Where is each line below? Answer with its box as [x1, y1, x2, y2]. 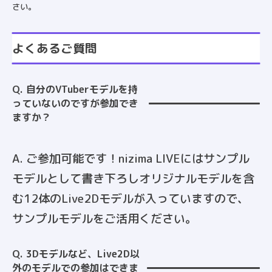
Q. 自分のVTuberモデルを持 [12, 83, 138, 97]
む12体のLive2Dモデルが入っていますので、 [12, 191, 249, 207]
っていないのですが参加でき [12, 97, 138, 110]
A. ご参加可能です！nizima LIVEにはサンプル [12, 151, 250, 167]
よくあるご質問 [12, 40, 97, 57]
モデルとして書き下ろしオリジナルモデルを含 [12, 171, 254, 187]
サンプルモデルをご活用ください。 [12, 211, 197, 227]
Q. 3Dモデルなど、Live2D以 [12, 247, 140, 261]
